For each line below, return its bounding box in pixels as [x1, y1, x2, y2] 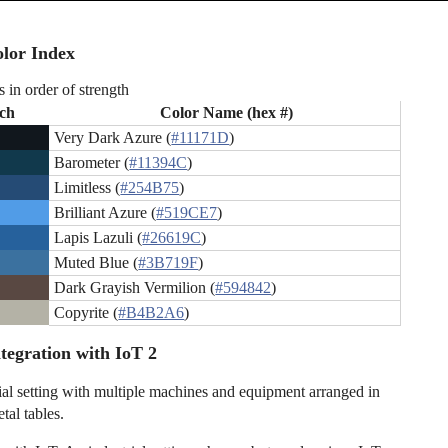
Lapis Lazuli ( [54, 229, 143, 247]
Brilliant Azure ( [54, 204, 157, 222]
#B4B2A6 [118, 304, 185, 322]
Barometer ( [54, 154, 130, 172]
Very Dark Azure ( [54, 129, 172, 147]
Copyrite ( [54, 304, 119, 322]
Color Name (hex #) [160, 104, 294, 122]
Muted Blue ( [54, 254, 139, 272]
